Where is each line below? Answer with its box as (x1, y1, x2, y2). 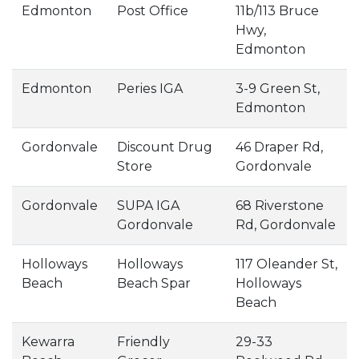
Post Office (117, 3, 188, 18)
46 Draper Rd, (236, 139, 323, 155)
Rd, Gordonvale (236, 217, 336, 232)
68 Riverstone (236, 198, 324, 213)
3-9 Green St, (236, 81, 320, 96)
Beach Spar (117, 276, 191, 291)
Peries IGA (117, 81, 183, 96)
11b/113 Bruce (236, 3, 319, 18)
